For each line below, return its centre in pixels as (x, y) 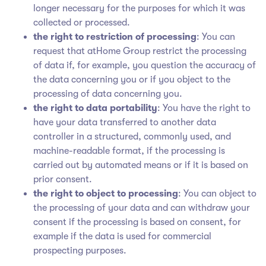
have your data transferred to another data (125, 122)
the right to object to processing (106, 193)
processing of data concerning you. (108, 94)
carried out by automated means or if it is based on (141, 165)
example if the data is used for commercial (122, 236)
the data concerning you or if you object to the (132, 79)
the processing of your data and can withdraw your (142, 208)
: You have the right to (204, 108)
